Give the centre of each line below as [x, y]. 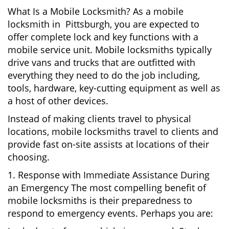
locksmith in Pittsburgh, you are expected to [104, 24]
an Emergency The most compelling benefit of [107, 188]
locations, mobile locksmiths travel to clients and [113, 131]
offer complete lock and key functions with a [103, 37]
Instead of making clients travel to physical [99, 119]
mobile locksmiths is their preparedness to [100, 200]
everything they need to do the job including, [104, 75]
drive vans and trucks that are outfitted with [101, 62]
